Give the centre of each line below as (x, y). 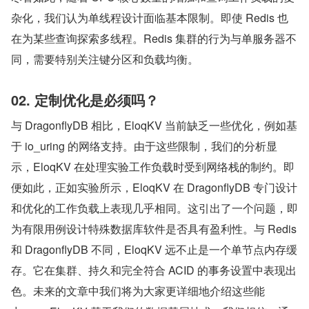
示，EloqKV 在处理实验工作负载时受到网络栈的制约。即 (153, 167)
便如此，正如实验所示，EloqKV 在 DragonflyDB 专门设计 (154, 188)
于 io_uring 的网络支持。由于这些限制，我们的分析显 (144, 146)
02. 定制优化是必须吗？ (85, 100)
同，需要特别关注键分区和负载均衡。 (105, 59)
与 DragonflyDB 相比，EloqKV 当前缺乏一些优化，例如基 (154, 126)
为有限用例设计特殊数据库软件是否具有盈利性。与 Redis (154, 229)
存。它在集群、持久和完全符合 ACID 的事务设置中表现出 (154, 270)
